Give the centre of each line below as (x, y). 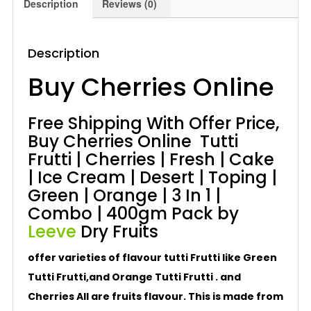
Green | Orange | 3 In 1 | (124, 195)
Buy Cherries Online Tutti (133, 141)
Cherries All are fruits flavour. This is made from (155, 296)
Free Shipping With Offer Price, (153, 123)
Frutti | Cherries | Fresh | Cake (151, 159)
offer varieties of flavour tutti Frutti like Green (152, 258)
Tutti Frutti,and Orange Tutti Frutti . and (134, 277)
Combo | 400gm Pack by (133, 213)
